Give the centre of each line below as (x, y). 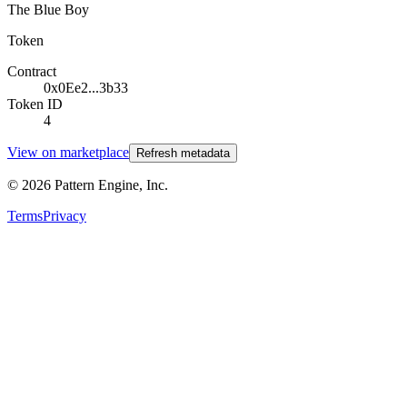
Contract (32, 71)
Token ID (35, 104)
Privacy (65, 215)
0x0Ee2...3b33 (86, 87)
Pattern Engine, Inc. (109, 184)
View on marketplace (68, 152)
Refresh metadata (183, 153)
